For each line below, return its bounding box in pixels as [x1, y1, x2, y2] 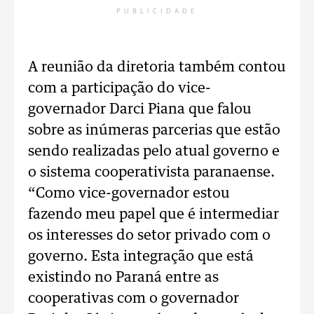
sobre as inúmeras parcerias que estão [28, 123, 280, 137]
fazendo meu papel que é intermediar [28, 207, 279, 221]
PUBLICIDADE [116, 8, 198, 15]
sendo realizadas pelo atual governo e [28, 144, 280, 158]
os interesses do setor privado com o [28, 228, 271, 243]
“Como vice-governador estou [28, 186, 230, 200]
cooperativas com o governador [28, 292, 239, 306]
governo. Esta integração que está [28, 250, 254, 264]
